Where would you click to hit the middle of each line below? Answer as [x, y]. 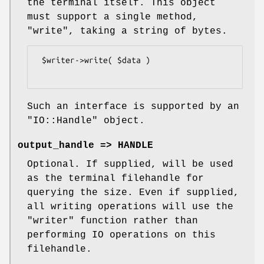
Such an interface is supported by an [133, 106]
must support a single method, [113, 17]
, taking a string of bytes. [148, 31]
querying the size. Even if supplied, [133, 192]
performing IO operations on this [121, 235]
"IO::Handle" [62, 121]
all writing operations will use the [130, 207]
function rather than [136, 221]
